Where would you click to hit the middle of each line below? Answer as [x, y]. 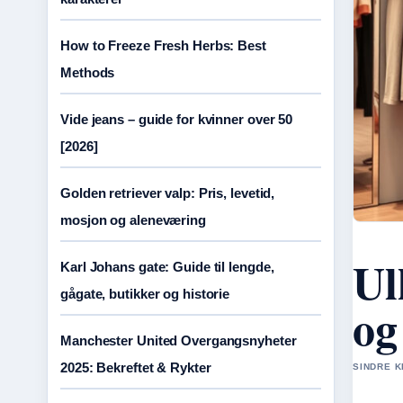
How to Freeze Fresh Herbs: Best [163, 45]
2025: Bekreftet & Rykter [136, 367]
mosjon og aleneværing [133, 220]
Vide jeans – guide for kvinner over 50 [177, 119]
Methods [88, 72]
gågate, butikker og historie [145, 294]
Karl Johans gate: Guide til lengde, [167, 267]
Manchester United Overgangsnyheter [179, 340]
